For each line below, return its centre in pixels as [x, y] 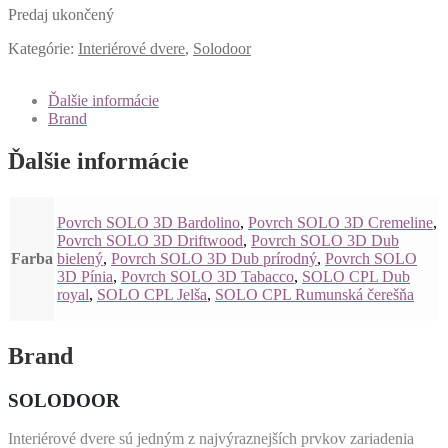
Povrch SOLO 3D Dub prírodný [214, 258]
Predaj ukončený [61, 14]
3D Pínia [85, 276]
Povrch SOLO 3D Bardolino [148, 222]
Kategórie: [43, 48]
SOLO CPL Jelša [152, 294]
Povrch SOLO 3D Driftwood [150, 240]
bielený [80, 258]
